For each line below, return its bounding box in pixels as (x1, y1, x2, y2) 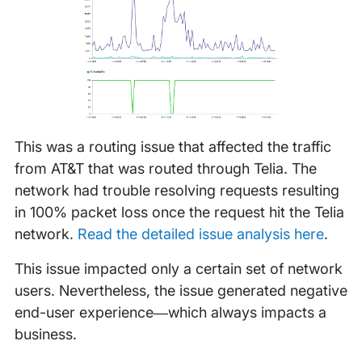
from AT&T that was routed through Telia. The (14, 160, 317, 178)
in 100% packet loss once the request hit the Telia (14, 204, 344, 221)
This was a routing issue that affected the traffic (14, 138, 331, 156)
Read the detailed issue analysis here (77, 225, 324, 243)
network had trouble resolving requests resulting (14, 182, 339, 200)
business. (14, 326, 77, 343)
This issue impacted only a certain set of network (14, 260, 343, 278)
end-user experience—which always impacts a (14, 304, 326, 322)
